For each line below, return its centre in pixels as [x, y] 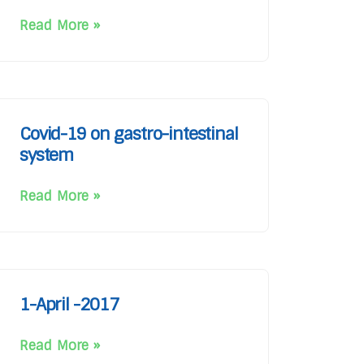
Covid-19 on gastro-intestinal [129, 134]
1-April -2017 [69, 304]
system [46, 155]
